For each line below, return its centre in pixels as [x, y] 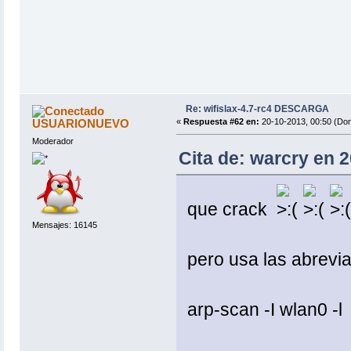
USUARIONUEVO [81, 124]
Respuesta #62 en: [221, 122]
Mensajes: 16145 [64, 224]
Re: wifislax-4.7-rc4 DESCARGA [257, 109]
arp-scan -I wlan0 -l [264, 310]
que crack [232, 210]
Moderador [52, 141]
